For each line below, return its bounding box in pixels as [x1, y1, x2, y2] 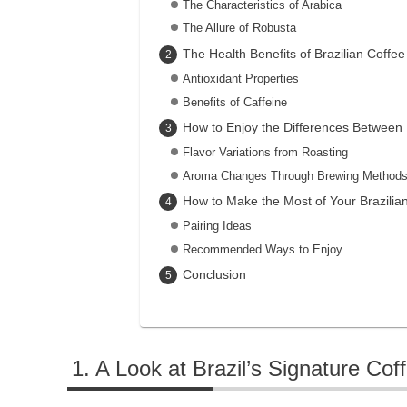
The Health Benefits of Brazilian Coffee [182, 45, 405, 61]
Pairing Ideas [182, 219, 252, 233]
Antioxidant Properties [182, 71, 299, 85]
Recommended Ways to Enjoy [182, 242, 342, 256]
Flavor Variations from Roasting [182, 144, 348, 159]
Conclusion [182, 267, 246, 283]
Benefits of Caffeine [182, 94, 287, 109]
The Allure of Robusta [182, 21, 296, 35]
